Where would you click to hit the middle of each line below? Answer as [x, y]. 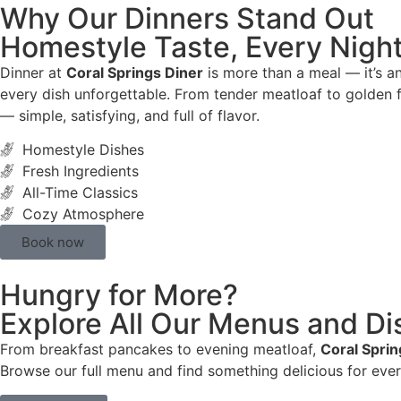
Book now [53, 243]
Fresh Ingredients [81, 171]
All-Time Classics [80, 193]
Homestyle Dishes [83, 150]
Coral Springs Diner [135, 73]
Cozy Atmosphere [83, 214]
